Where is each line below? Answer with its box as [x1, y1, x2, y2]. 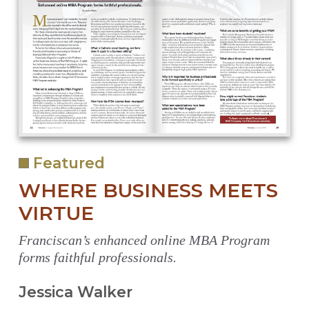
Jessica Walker [18, 283, 132, 301]
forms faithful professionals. [18, 249, 177, 265]
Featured [28, 153, 105, 172]
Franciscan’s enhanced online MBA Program [18, 232, 270, 248]
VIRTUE [18, 201, 94, 225]
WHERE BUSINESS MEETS [18, 178, 278, 202]
